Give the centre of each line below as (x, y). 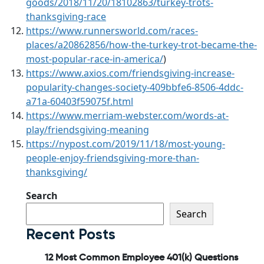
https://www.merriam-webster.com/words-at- (127, 116)
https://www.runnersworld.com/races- (112, 31)
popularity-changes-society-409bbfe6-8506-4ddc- (135, 88)
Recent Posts (71, 235)
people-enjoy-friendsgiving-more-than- (113, 158)
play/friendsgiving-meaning (88, 130)
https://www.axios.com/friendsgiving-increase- (130, 73)
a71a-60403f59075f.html (80, 102)
